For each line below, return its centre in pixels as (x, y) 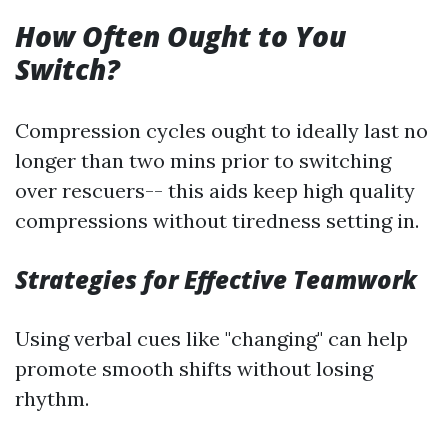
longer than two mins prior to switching (203, 160)
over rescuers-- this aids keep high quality (215, 190)
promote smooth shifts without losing (194, 368)
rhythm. (52, 398)
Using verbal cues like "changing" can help (211, 338)
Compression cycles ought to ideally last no (221, 130)
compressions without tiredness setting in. (217, 220)
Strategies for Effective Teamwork (216, 279)
